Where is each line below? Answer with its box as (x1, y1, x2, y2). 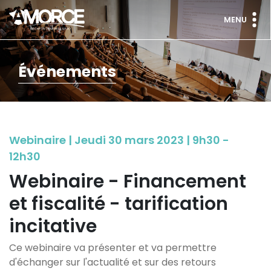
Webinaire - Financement (9, 169, 246, 194)
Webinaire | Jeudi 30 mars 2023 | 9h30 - (9, 132, 229, 148)
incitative (9, 214, 97, 239)
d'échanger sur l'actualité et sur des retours (9, 255, 216, 269)
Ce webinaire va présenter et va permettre (9, 241, 217, 255)
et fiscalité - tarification (9, 191, 228, 217)
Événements (18, 61, 116, 82)
